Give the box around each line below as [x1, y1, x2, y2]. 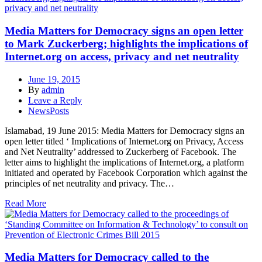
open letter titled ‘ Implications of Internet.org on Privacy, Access [5, 136, 243, 146]
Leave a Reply [28, 95, 82, 105]
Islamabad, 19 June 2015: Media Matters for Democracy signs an [5, 125, 244, 136]
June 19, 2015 [28, 74, 80, 84]
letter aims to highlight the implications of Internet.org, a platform [5, 157, 244, 167]
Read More [5, 198, 46, 208]
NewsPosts [28, 105, 69, 116]
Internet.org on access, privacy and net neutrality [5, 50, 239, 63]
